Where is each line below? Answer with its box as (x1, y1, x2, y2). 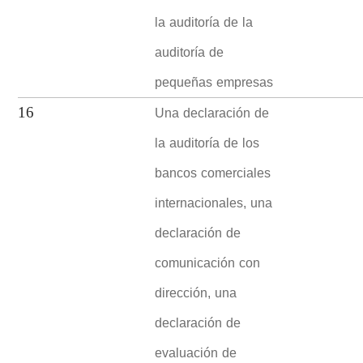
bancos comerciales (155, 160, 271, 186)
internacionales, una (155, 190, 273, 216)
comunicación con (155, 250, 261, 275)
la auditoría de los (155, 130, 260, 156)
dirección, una (155, 280, 237, 305)
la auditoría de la (155, 9, 254, 35)
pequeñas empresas (155, 69, 274, 95)
